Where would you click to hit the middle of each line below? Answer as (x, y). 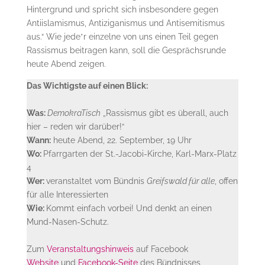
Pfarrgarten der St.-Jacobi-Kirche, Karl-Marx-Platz (140, 153)
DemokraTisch (74, 113)
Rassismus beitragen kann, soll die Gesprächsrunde (126, 50)
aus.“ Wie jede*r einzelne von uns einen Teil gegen (122, 36)
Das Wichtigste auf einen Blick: (87, 85)
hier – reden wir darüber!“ (75, 126)
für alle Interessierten (67, 194)
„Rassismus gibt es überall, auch (164, 113)
